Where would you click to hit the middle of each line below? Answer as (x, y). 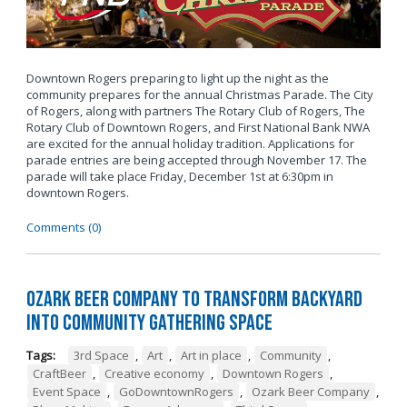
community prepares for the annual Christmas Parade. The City (199, 95)
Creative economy (154, 373)
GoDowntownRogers (176, 391)
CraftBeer (59, 373)
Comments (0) (63, 228)
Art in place (211, 355)
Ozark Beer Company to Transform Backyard (194, 299)
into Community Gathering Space (149, 323)
